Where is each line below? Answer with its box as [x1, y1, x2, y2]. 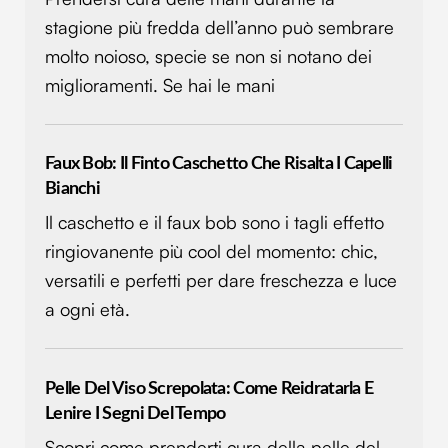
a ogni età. [45, 298, 130, 321]
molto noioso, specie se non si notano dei [45, 44, 372, 67]
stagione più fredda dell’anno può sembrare [45, 15, 394, 38]
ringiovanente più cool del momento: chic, [45, 240, 378, 263]
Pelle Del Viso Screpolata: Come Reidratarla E [45, 378, 374, 398]
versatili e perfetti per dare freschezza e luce [45, 269, 397, 292]
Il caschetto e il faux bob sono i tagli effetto [45, 211, 384, 234]
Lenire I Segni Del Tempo [45, 403, 226, 423]
